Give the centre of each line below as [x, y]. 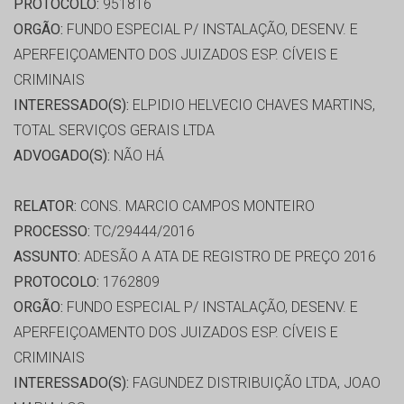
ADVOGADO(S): [62, 156]
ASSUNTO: [47, 257]
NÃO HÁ [137, 156]
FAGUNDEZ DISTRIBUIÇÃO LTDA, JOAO [255, 383]
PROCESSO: [52, 232]
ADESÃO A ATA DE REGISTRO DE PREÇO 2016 [228, 257]
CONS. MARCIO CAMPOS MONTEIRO [196, 207]
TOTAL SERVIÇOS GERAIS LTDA [114, 131]
